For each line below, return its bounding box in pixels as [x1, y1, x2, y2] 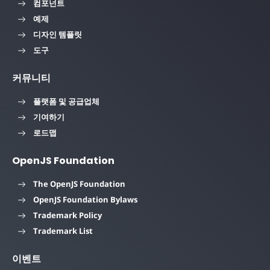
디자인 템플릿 [33, 28, 82, 40]
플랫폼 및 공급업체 [33, 95, 99, 107]
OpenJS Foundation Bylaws [33, 193, 137, 205]
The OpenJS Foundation [33, 178, 125, 189]
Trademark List [33, 225, 93, 236]
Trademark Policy [33, 209, 102, 221]
